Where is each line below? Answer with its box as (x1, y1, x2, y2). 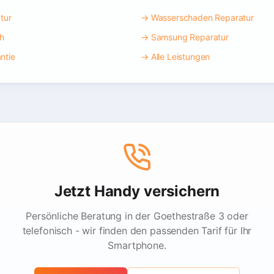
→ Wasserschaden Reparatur (141, 12, 254, 23)
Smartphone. (108, 239, 166, 251)
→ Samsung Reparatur (141, 32, 229, 42)
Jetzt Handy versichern (54, 182, 220, 200)
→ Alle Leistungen (141, 51, 210, 62)
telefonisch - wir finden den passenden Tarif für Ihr (22, 224, 252, 237)
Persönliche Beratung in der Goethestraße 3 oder (26, 210, 248, 222)
